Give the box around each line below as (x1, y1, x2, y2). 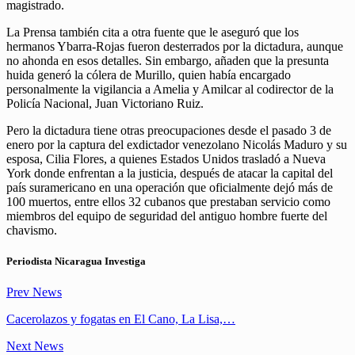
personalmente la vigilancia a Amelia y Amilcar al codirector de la (6, 82, 334, 96)
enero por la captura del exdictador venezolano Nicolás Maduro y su (6, 137, 347, 151)
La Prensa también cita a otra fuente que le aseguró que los (6, 25, 299, 39)
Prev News (6, 284, 62, 299)
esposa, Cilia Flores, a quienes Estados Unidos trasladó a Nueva (6, 151, 326, 166)
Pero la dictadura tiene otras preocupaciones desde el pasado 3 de (6, 123, 331, 137)
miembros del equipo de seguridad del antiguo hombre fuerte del (6, 208, 327, 223)
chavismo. (6, 223, 57, 237)
